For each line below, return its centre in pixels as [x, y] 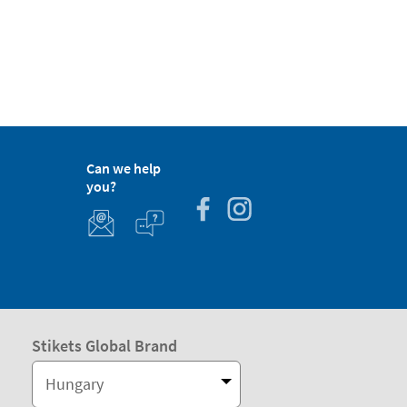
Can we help [124, 169]
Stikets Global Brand [104, 345]
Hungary [74, 384]
